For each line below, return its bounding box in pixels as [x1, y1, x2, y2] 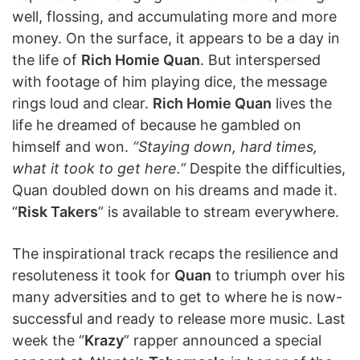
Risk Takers [18, 202, 98, 220]
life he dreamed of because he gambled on [12, 116, 301, 133]
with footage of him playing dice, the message [12, 72, 327, 90]
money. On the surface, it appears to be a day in [12, 29, 340, 47]
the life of [12, 51, 81, 68]
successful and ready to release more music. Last [12, 309, 346, 327]
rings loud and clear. [12, 94, 153, 112]
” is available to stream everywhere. [98, 202, 339, 220]
